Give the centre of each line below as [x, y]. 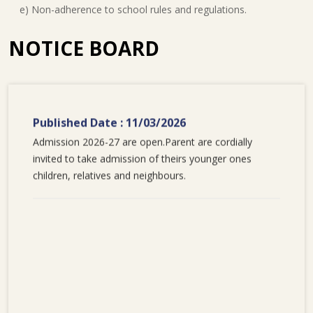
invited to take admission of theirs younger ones [142, 158]
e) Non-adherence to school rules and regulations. [128, 9]
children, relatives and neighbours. [109, 175]
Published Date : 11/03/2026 [109, 122]
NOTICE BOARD [84, 48]
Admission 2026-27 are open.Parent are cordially [143, 141]
